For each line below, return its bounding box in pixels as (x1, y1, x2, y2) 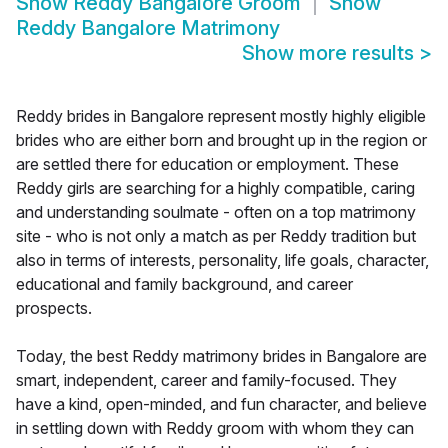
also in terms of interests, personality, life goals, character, (16, 250, 429, 271)
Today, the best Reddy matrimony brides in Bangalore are (16, 346, 427, 367)
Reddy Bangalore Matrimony (16, 16, 280, 41)
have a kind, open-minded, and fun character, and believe (16, 394, 427, 415)
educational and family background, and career (16, 274, 353, 295)
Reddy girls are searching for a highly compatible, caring (16, 178, 415, 199)
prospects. (16, 298, 92, 319)
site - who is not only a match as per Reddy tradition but (16, 226, 416, 247)
